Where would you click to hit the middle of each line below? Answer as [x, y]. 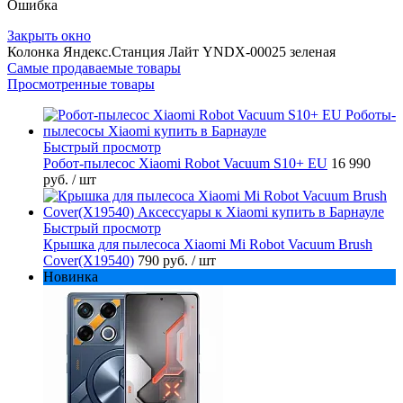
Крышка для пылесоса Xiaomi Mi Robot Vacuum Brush [208, 245]
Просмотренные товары [81, 85]
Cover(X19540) [89, 261]
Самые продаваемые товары [94, 68]
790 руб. [165, 261]
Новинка [71, 277]
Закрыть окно [49, 36]
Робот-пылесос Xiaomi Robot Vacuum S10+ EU [185, 164]
